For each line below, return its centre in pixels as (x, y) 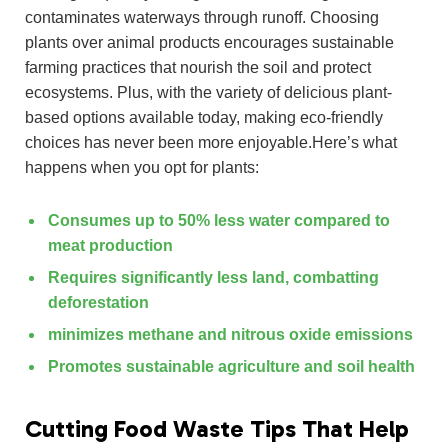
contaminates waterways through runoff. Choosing (202, 17)
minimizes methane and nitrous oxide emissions (230, 335)
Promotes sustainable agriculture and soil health (231, 367)
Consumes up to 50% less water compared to (219, 221)
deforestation (98, 303)
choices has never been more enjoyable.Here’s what (211, 142)
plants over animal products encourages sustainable (209, 42)
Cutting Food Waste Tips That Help (217, 428)
